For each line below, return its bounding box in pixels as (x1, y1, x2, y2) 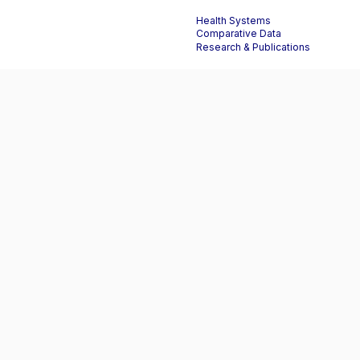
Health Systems (196, 16, 271, 26)
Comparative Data (196, 29, 281, 39)
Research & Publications (196, 42, 310, 52)
